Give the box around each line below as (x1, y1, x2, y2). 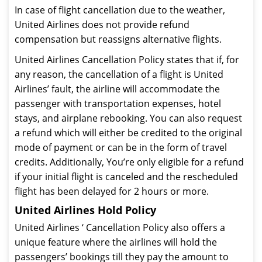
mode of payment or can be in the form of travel (15, 141, 227, 154)
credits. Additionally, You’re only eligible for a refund (15, 156, 244, 168)
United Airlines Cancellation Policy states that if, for (15, 53, 239, 66)
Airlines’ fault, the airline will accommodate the (15, 82, 220, 95)
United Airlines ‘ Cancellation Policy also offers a (15, 221, 225, 234)
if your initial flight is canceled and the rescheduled (15, 170, 238, 183)
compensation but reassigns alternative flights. (15, 33, 222, 46)
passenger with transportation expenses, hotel (15, 97, 221, 110)
